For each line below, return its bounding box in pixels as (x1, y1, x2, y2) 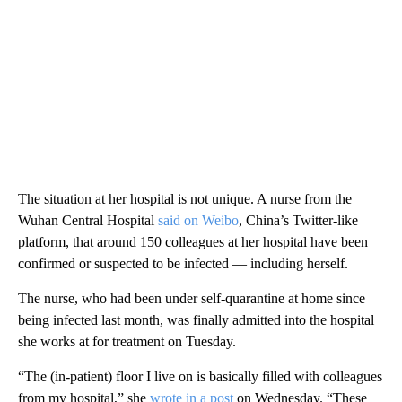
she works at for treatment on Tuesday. (18, 334, 236, 350)
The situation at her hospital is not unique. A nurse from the (18, 191, 352, 207)
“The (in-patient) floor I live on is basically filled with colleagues (18, 369, 382, 385)
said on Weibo (158, 213, 239, 229)
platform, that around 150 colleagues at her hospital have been (18, 234, 368, 250)
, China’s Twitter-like (239, 213, 358, 229)
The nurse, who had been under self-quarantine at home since (18, 291, 365, 307)
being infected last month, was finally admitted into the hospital (18, 312, 374, 328)
